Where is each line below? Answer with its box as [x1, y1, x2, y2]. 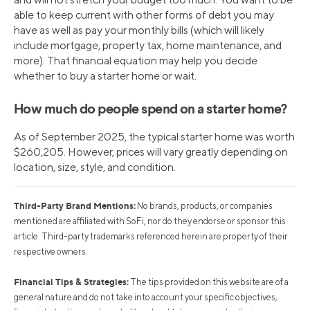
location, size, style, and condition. [14, 160, 176, 174]
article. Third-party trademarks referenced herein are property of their [14, 230, 288, 241]
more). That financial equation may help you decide [14, 53, 257, 67]
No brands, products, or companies [136, 200, 273, 211]
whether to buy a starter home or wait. [14, 69, 197, 82]
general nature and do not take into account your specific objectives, [14, 291, 277, 302]
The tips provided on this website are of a [129, 276, 289, 287]
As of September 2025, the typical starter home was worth [14, 129, 295, 143]
